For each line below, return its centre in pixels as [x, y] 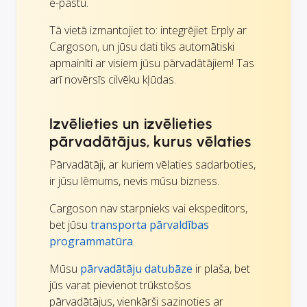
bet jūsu [70, 225]
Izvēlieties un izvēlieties [131, 124]
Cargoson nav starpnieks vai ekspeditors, [148, 209]
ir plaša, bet [221, 269]
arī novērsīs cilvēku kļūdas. [113, 80]
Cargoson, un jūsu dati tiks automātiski [142, 47]
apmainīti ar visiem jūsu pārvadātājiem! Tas [152, 63]
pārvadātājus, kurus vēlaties [150, 142]
